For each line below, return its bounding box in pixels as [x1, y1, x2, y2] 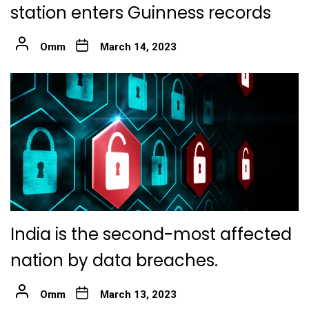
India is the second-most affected [10, 223, 292, 246]
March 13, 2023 [99, 288, 177, 301]
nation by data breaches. [10, 249, 218, 272]
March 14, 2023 [99, 41, 177, 54]
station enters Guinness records [10, 1, 271, 25]
